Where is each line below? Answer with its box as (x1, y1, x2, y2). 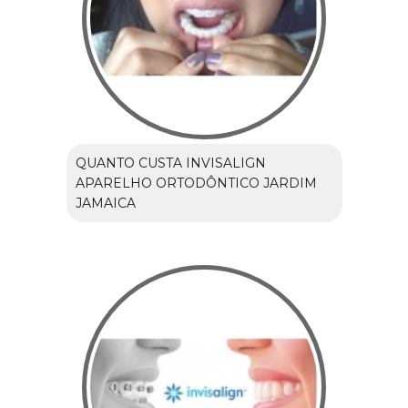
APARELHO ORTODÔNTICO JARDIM (75, 175, 317, 192)
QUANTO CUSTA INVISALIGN (75, 155, 266, 172)
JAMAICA (75, 195, 136, 212)
